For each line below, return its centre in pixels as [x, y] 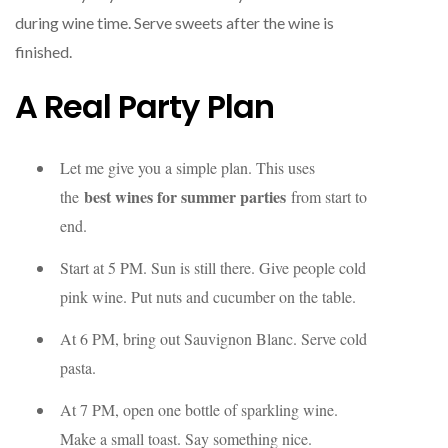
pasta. [78, 367]
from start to [326, 197]
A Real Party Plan [144, 106]
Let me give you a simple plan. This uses [187, 168]
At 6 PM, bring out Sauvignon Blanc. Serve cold [213, 338]
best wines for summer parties [185, 197]
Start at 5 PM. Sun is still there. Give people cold [213, 267]
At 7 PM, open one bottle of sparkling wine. [199, 409]
